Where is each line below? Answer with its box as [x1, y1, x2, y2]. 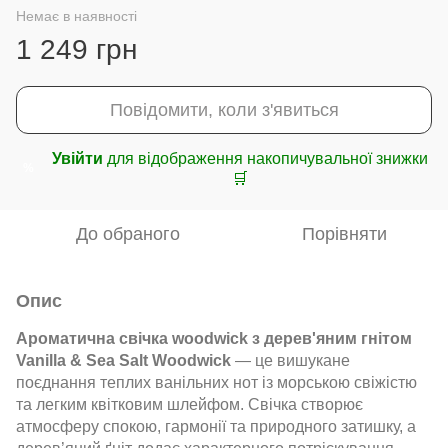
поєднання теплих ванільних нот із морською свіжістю [16, 373, 417, 391]
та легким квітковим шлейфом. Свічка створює [16, 395, 363, 413]
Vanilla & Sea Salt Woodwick [16, 351, 231, 369]
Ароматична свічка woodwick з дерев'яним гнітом [16, 329, 412, 347]
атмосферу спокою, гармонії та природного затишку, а [16, 417, 416, 435]
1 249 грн [16, 33, 137, 65]
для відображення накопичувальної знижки [103, 149, 428, 167]
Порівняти [301, 223, 387, 244]
